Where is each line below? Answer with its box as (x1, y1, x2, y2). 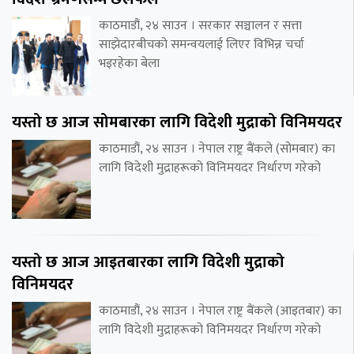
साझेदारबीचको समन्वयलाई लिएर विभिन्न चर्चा (99, 33, 304, 55)
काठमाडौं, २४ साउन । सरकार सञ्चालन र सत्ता (99, 14, 302, 36)
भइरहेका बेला (99, 52, 160, 74)
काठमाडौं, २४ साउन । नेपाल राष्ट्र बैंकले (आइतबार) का (99, 299, 341, 322)
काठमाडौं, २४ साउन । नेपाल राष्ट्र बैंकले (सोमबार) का (99, 137, 335, 160)
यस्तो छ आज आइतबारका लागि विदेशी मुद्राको (12, 248, 284, 276)
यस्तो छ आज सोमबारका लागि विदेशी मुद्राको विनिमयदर (12, 108, 342, 136)
